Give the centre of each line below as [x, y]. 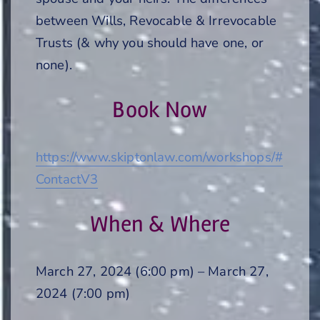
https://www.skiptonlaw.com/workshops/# [160, 156]
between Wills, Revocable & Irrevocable [156, 20]
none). [54, 64]
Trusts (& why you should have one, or [150, 42]
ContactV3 [67, 179]
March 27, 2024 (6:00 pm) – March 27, [152, 271]
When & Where [160, 224]
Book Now [160, 109]
